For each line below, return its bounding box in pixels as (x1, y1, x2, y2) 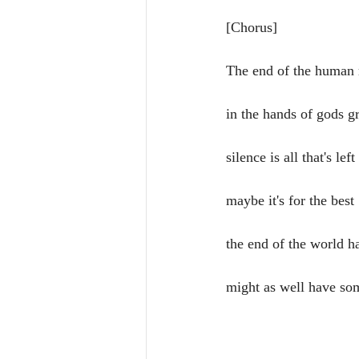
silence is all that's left (226, 149, 355, 165)
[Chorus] (226, 19, 277, 35)
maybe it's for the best (226, 192, 354, 208)
